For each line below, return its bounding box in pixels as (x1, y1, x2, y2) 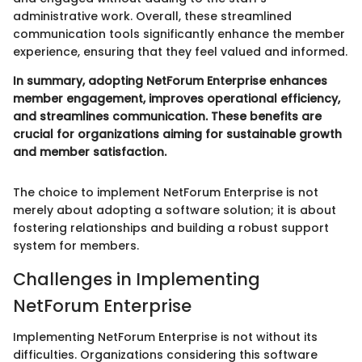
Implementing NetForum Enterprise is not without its (13, 328, 318, 345)
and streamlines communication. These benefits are (13, 108, 322, 125)
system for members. (13, 238, 139, 255)
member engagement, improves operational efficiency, (13, 90, 340, 107)
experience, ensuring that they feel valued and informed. (13, 44, 347, 61)
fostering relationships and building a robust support (13, 220, 329, 237)
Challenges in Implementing (13, 267, 260, 292)
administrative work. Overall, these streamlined (13, 8, 292, 25)
